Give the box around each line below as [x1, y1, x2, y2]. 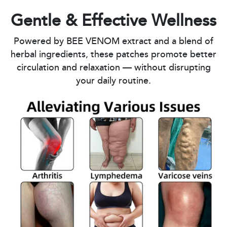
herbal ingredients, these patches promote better [11, 48, 216, 62]
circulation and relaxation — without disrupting [16, 61, 211, 75]
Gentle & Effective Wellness [11, 8, 216, 34]
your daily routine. [76, 74, 151, 89]
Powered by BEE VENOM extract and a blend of [14, 34, 213, 49]
